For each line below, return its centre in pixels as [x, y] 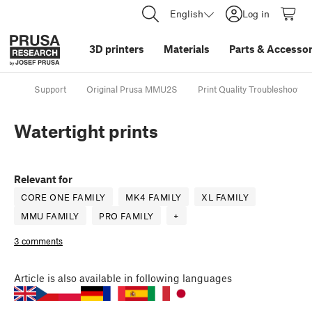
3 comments [38, 241]
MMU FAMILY [50, 216]
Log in [256, 14]
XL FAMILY [225, 197]
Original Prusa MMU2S [132, 89]
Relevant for [43, 179]
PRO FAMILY [126, 216]
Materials [187, 49]
